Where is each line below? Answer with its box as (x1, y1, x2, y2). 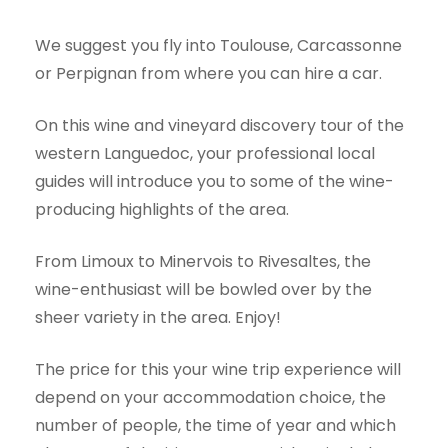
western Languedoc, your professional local (35, 141, 375, 165)
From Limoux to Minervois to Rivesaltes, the (35, 249, 371, 273)
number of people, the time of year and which (35, 413, 396, 437)
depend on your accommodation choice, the (35, 385, 386, 409)
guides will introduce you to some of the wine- (35, 169, 394, 193)
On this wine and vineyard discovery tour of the (35, 113, 404, 137)
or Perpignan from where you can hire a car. (35, 61, 382, 85)
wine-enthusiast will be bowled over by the (35, 277, 372, 301)
